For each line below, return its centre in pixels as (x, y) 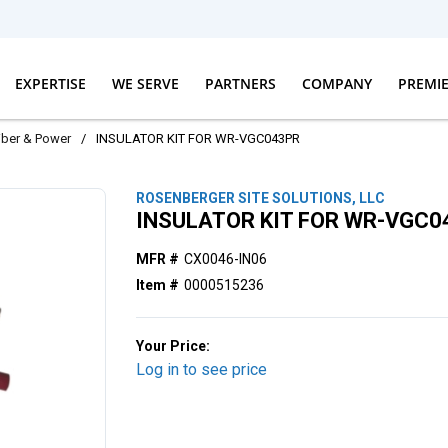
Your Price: (173, 346)
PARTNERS (240, 83)
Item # (158, 285)
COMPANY (336, 83)
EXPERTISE (50, 83)
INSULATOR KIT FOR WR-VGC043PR (198, 138)
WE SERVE (145, 83)
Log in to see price (202, 369)
